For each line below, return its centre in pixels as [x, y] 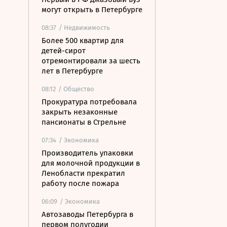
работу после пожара [80, 183]
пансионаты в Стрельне [84, 122]
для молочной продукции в [91, 163]
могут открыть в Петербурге [92, 10]
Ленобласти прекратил [83, 173]
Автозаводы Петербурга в [87, 214]
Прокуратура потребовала [89, 102]
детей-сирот [64, 51]
